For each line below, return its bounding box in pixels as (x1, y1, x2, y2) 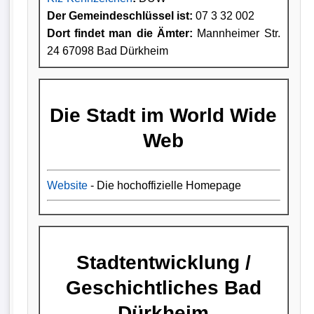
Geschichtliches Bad (65, 276, 261, 299)
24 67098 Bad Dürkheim (46, 44, 168, 57)
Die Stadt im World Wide (50, 104, 278, 126)
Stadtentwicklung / (76, 251, 251, 273)
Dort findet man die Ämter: (46, 27, 193, 39)
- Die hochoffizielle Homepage (87, 179, 241, 191)
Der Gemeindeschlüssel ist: (46, 9, 193, 22)
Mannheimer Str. (193, 27, 280, 39)
